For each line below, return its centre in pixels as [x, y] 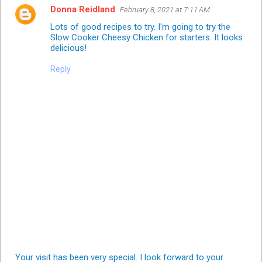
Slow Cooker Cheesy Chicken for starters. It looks [146, 38]
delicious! [68, 48]
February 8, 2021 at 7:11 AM [165, 10]
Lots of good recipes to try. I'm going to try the [140, 27]
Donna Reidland [83, 10]
